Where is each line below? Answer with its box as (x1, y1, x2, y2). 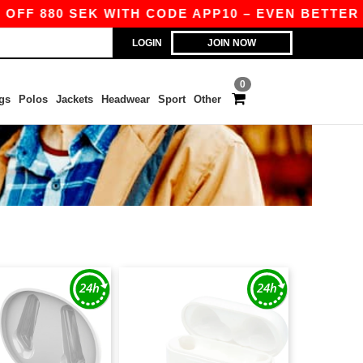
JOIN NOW (207, 37, 256, 49)
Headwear (100, 93, 150, 105)
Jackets (55, 93, 93, 105)
